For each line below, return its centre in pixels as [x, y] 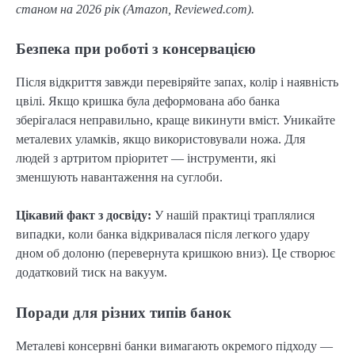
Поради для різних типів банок [124, 312]
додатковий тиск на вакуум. [92, 273]
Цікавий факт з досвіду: [84, 216]
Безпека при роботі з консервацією [136, 49]
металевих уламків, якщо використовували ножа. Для [160, 139]
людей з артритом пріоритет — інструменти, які [146, 158]
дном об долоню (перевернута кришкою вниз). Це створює [176, 254]
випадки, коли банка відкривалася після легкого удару [163, 235]
